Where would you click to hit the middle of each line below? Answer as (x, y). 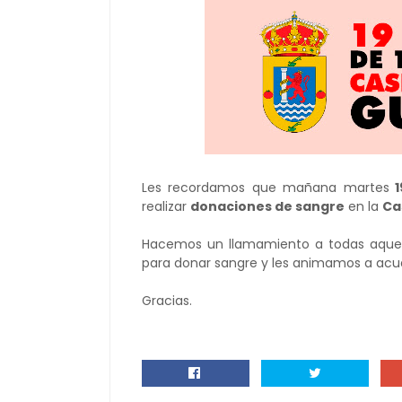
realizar (166, 206)
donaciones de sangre (267, 206)
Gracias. (167, 301)
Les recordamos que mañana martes (266, 188)
